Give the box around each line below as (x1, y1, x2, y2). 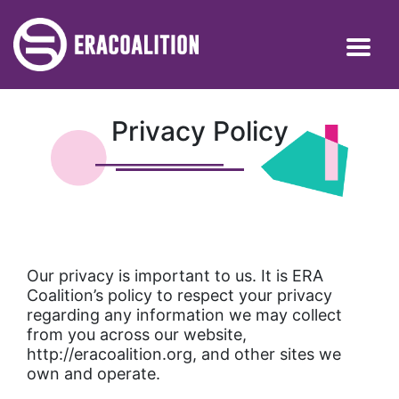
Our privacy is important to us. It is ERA (27, 266, 323, 286)
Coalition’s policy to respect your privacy (27, 286, 332, 305)
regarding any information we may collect (27, 305, 342, 325)
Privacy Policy (110, 114, 289, 147)
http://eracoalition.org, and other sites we (27, 345, 341, 364)
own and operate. (27, 364, 160, 384)
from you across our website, (27, 325, 247, 345)
